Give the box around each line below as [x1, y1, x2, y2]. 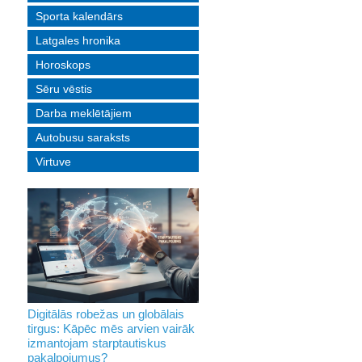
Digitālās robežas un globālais [27, 306, 184, 321]
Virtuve [35, 155, 71, 169]
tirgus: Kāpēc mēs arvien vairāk [27, 321, 195, 335]
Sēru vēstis [35, 82, 92, 96]
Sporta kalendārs [35, 10, 123, 23]
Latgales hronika [35, 34, 120, 48]
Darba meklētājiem [35, 107, 132, 120]
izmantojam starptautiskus [27, 335, 166, 350]
